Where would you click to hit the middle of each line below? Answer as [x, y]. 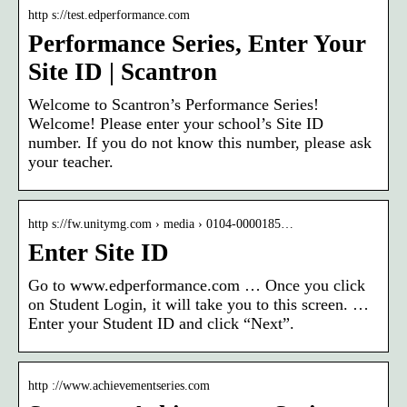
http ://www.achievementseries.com [119, 385]
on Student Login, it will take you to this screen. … [199, 304]
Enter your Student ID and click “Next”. [161, 323]
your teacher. [71, 161]
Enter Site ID [99, 252]
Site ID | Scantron [123, 71]
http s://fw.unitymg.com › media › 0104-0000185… [161, 223]
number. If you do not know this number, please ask [200, 142]
